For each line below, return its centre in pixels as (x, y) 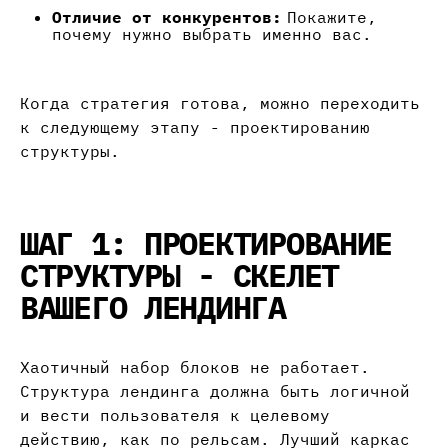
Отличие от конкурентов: (167, 17)
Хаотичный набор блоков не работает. (195, 367)
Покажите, (329, 17)
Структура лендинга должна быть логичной (215, 391)
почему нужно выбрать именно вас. (212, 34)
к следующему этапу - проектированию (195, 127)
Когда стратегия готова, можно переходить (220, 103)
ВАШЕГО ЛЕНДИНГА (153, 307)
